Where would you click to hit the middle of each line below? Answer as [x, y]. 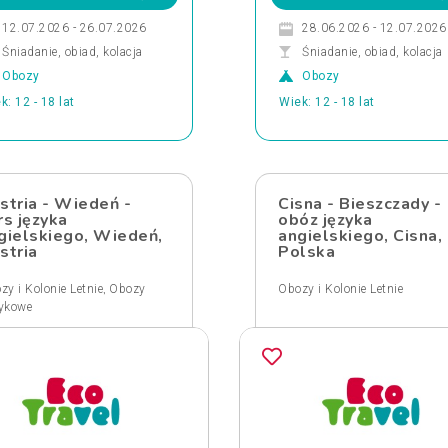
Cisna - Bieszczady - [359, 204]
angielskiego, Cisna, [360, 236]
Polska [306, 252]
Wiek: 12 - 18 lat [327, 102]
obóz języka [325, 220]
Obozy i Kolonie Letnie [340, 289]
